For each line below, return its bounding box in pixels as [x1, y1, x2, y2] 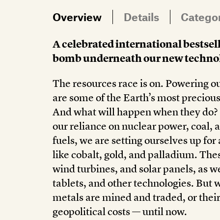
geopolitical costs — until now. [53, 205, 187, 219]
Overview [53, 10, 102, 23]
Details [123, 10, 159, 23]
